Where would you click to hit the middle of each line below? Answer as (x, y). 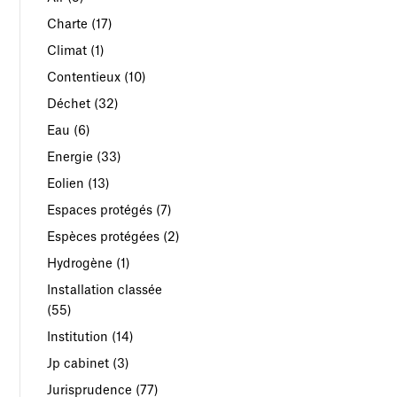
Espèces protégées (104, 237)
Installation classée (105, 290)
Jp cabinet (78, 364)
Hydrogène (80, 264)
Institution (78, 337)
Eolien (66, 184)
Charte (68, 24)
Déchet (69, 104)
